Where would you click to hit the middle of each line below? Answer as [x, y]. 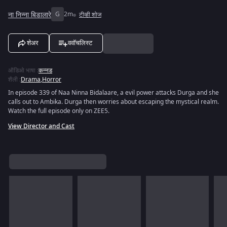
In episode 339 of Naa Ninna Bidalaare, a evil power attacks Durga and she [113, 93]
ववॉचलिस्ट [80, 43]
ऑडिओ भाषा [22, 70]
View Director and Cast [41, 126]
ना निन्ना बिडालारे [30, 15]
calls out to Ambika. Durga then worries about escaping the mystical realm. [113, 102]
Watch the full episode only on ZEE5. [59, 111]
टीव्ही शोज [90, 15]
